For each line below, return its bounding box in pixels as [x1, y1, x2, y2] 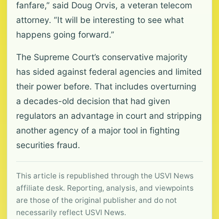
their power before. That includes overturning [16, 81, 197, 92]
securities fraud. [16, 140, 80, 151]
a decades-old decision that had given [16, 96, 170, 107]
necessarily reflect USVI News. [16, 208, 126, 218]
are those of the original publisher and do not [16, 196, 177, 205]
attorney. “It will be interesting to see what [16, 15, 184, 25]
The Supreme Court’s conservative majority [16, 52, 188, 63]
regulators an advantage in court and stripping [16, 110, 202, 121]
